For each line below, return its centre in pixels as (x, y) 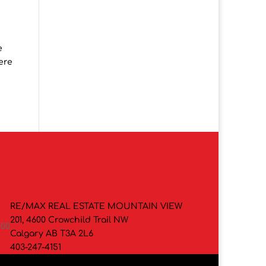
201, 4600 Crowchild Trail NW (69, 220)
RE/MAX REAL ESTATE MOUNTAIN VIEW (96, 207)
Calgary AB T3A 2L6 (52, 234)
